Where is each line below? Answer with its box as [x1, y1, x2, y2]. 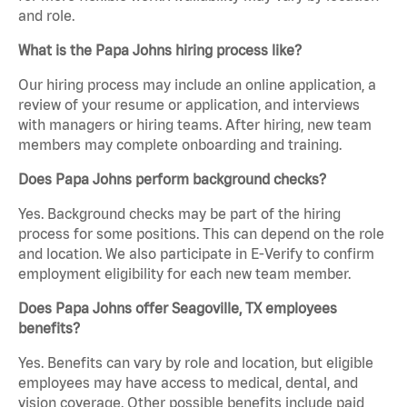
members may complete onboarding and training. [18, 136, 342, 154]
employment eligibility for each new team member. [18, 265, 351, 283]
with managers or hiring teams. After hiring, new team [18, 116, 372, 134]
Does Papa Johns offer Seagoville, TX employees [18, 300, 337, 317]
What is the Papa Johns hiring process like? [18, 42, 302, 59]
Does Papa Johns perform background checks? [18, 171, 326, 188]
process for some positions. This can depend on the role [18, 225, 384, 243]
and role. [18, 7, 74, 25]
